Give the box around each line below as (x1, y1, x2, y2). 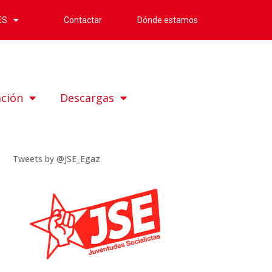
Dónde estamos (137, 15, 200, 25)
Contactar (64, 15, 103, 25)
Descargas (60, 90, 115, 106)
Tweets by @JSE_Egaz (13, 153, 101, 165)
